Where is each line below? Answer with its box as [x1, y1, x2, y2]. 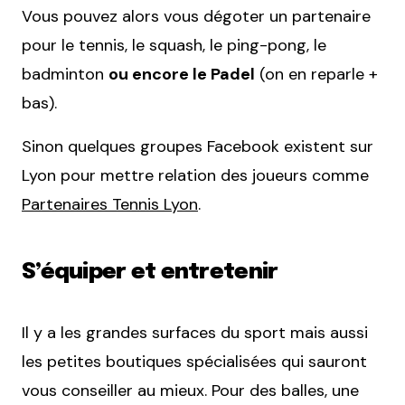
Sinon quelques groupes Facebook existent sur [22, 135, 373, 157]
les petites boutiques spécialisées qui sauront [22, 350, 367, 372]
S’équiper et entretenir [22, 260, 278, 284]
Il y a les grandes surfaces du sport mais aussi [22, 321, 368, 344]
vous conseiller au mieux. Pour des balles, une [22, 379, 359, 401]
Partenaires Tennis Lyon [22, 193, 198, 215]
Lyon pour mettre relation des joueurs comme [22, 164, 369, 186]
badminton [22, 62, 108, 85]
